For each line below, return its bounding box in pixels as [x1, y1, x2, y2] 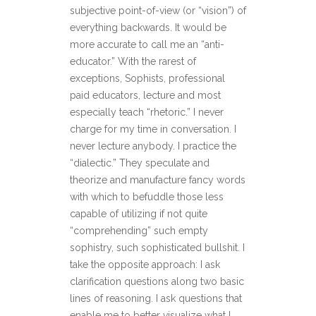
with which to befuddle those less [70, 191, 224, 202]
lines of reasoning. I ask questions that [70, 293, 242, 304]
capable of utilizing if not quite [70, 208, 207, 219]
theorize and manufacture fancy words [70, 174, 245, 186]
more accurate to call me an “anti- [70, 39, 224, 50]
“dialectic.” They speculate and [70, 157, 209, 169]
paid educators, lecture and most [70, 90, 221, 101]
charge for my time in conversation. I [70, 123, 236, 135]
